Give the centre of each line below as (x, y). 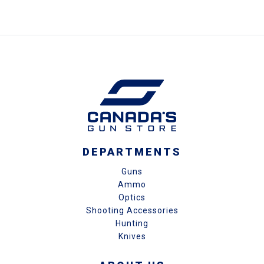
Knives (132, 237)
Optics (132, 198)
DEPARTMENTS (132, 152)
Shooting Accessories (132, 211)
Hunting (132, 224)
